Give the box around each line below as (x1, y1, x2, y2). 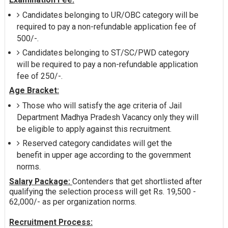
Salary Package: (9, 177, 72, 187)
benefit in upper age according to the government (16, 150, 191, 160)
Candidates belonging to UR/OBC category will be (22, 10, 198, 20)
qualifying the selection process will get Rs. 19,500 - (9, 187, 196, 197)
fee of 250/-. (16, 71, 63, 81)
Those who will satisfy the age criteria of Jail (22, 101, 182, 111)
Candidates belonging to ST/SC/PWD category (22, 47, 189, 58)
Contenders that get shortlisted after (72, 177, 202, 187)
